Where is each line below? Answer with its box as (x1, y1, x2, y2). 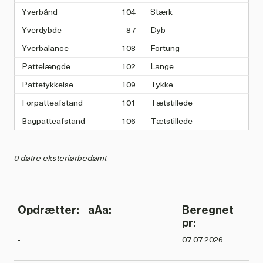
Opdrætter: (18, 203, 79, 217)
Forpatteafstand (22, 96, 83, 109)
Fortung (150, 42, 180, 55)
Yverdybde (22, 23, 62, 36)
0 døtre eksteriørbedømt (14, 151, 107, 164)
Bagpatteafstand (22, 114, 85, 127)
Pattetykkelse (22, 78, 73, 91)
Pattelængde (22, 60, 70, 73)
